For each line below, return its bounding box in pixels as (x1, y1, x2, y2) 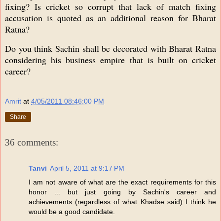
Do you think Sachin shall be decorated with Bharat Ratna (5, 42, 216, 55)
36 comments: (5, 137, 58, 148)
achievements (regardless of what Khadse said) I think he (29, 197, 216, 206)
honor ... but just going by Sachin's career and (29, 187, 216, 196)
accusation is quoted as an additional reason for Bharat (5, 12, 216, 24)
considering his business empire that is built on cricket (5, 54, 216, 66)
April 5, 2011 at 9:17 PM (50, 164, 124, 172)
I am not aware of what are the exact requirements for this (29, 178, 216, 186)
